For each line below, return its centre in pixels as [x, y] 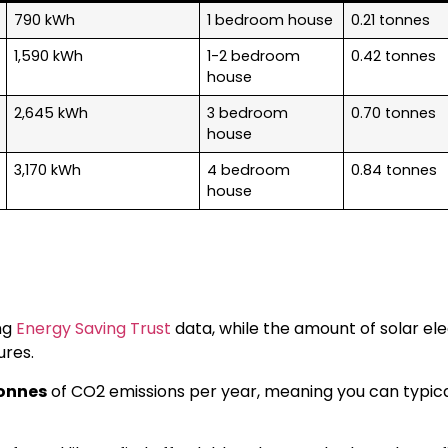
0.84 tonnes [394, 169]
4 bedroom [249, 169]
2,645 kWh [51, 112]
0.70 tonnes [394, 112]
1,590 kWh [49, 55]
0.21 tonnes [391, 19]
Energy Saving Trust [93, 329]
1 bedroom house [270, 19]
